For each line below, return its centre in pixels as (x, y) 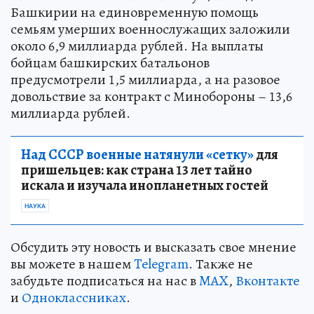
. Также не (221, 264)
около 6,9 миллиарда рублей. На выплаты (137, 46)
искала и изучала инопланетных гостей (145, 185)
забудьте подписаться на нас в (105, 280)
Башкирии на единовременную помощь (135, 12)
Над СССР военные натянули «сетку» (137, 154)
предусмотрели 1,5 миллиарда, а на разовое (145, 79)
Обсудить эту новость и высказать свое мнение (153, 247)
